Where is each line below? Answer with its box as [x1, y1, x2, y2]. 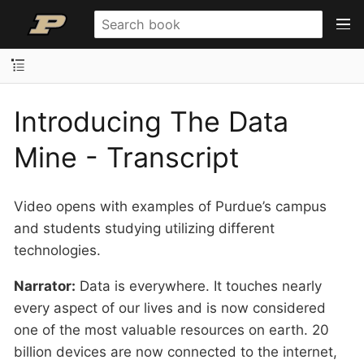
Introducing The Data [14, 104, 288, 138]
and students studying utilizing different [14, 220, 275, 236]
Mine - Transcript [14, 140, 239, 174]
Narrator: [14, 278, 76, 294]
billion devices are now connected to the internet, [14, 344, 337, 360]
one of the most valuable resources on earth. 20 [14, 322, 329, 338]
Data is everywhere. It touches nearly [76, 278, 322, 294]
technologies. [14, 242, 101, 258]
